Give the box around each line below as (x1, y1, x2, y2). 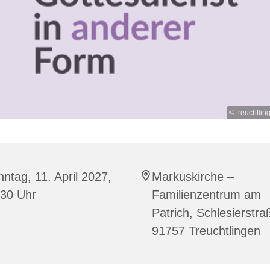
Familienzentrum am (152, 188, 261, 202)
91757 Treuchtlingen (152, 224, 260, 238)
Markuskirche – (152, 170, 234, 184)
